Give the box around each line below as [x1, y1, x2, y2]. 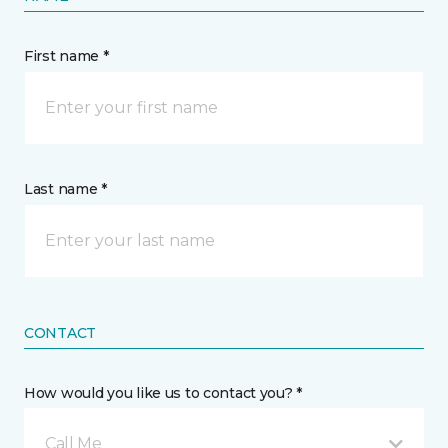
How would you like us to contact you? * [24, 384, 303, 402]
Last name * [24, 180, 107, 198]
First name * [24, 47, 109, 65]
